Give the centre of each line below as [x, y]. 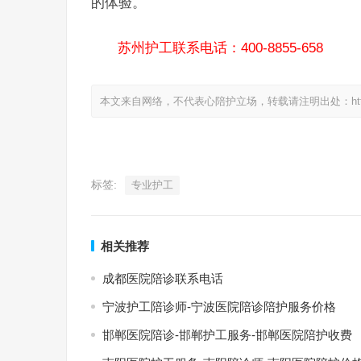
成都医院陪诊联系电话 [163, 278]
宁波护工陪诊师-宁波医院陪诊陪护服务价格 [219, 307]
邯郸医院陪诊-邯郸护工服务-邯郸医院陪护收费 [227, 335]
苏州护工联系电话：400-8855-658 [220, 48]
